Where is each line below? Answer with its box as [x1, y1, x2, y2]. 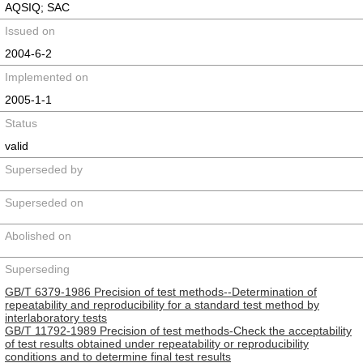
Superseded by [5, 163, 83, 176]
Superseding [5, 263, 70, 275]
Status [5, 117, 37, 130]
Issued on [5, 24, 55, 37]
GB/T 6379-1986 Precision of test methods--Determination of [5, 285, 317, 298]
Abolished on [5, 229, 71, 242]
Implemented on [5, 70, 88, 83]
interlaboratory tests [5, 311, 107, 324]
